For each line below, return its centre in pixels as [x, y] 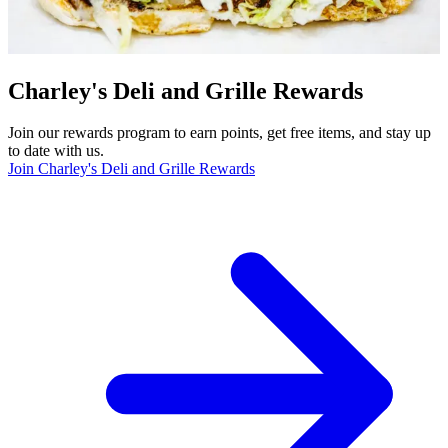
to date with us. [56, 151]
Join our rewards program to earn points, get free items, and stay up [219, 133]
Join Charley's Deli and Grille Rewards [131, 169]
